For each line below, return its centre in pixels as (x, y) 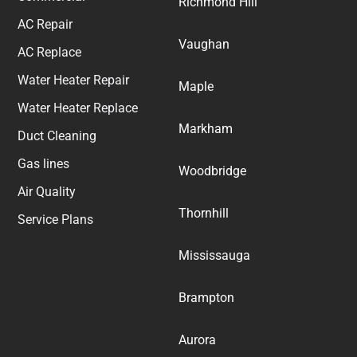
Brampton (206, 298)
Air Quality (47, 192)
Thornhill (204, 214)
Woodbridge (212, 171)
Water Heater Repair (74, 80)
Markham (206, 129)
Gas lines (44, 164)
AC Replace (50, 53)
